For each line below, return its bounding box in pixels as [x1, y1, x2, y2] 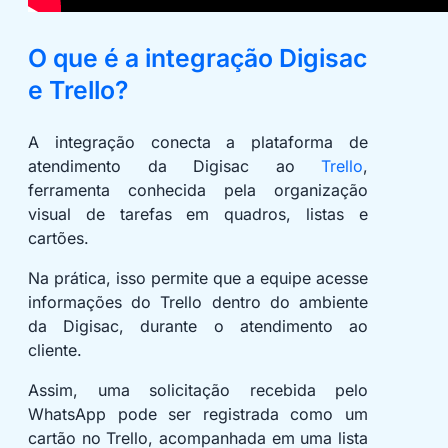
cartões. [28, 228, 89, 249]
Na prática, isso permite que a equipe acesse [28, 268, 368, 289]
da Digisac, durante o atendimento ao [28, 316, 368, 337]
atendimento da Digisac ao [28, 156, 321, 177]
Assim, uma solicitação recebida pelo [28, 380, 368, 401]
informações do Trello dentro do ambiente [28, 292, 368, 313]
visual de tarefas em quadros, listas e [28, 204, 368, 225]
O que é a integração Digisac [28, 43, 367, 74]
